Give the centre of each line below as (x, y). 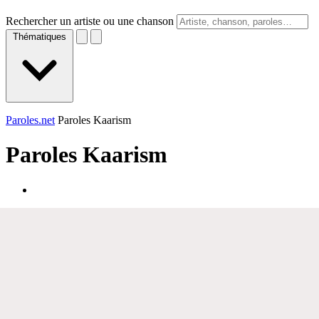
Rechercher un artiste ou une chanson (90, 21)
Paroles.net (30, 120)
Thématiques (40, 37)
